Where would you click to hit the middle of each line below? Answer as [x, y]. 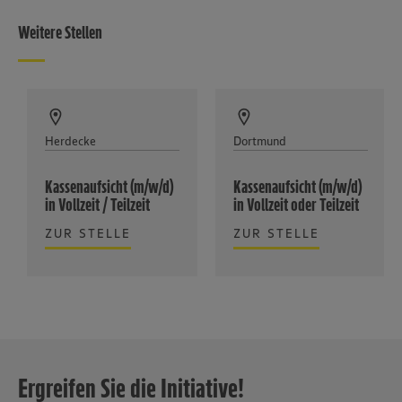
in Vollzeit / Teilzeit [97, 204]
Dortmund [260, 140]
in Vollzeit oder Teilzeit [296, 204]
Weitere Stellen [60, 32]
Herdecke [70, 140]
